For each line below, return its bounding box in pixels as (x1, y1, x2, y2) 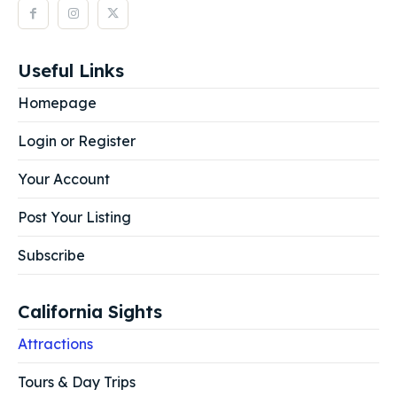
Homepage (18, 94, 97, 113)
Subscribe (18, 246, 85, 265)
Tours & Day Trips (18, 373, 136, 392)
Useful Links (18, 59, 124, 82)
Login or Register (18, 132, 136, 151)
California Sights (18, 300, 162, 323)
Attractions (18, 335, 93, 354)
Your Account (18, 170, 110, 189)
